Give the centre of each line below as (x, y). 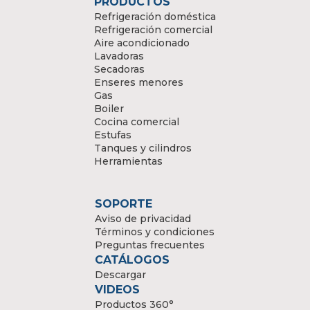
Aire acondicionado (142, 43)
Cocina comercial (137, 121)
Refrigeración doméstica (155, 16)
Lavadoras (119, 56)
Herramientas (128, 161)
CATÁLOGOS (132, 259)
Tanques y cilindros (143, 148)
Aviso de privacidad (143, 218)
